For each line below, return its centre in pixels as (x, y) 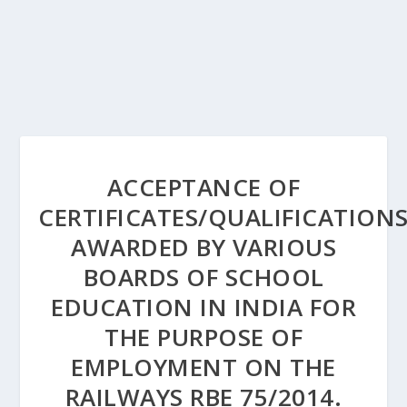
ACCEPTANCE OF (203, 187)
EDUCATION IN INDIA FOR (203, 307)
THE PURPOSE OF (203, 337)
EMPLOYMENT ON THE (203, 367)
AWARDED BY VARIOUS (203, 247)
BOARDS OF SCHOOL (203, 277)
